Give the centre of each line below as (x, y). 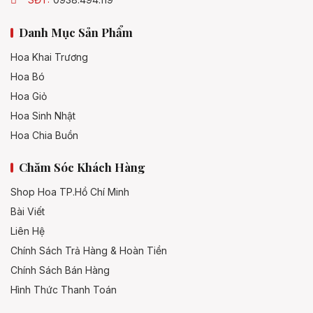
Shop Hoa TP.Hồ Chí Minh (70, 192)
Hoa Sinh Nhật (43, 116)
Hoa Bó (28, 77)
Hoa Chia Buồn (44, 136)
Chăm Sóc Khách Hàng (82, 167)
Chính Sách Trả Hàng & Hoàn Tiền (89, 251)
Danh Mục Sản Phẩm (76, 32)
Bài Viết (28, 212)
